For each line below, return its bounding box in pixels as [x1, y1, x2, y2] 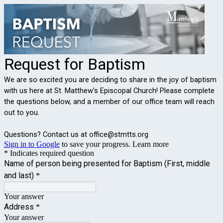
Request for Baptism [4, 54, 145, 74]
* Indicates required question [4, 148, 94, 157]
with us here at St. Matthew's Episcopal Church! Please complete [4, 86, 215, 95]
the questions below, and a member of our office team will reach [4, 97, 215, 106]
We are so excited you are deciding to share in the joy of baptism [4, 75, 217, 84]
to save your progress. [60, 139, 132, 148]
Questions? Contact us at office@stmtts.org [4, 129, 148, 139]
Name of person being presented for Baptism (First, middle [4, 158, 210, 168]
